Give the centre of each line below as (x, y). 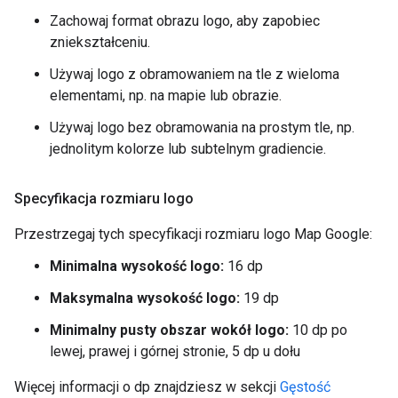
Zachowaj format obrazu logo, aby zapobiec (185, 21)
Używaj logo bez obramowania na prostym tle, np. (202, 128)
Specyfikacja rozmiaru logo (104, 199)
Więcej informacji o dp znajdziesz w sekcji (147, 387)
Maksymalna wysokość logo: (145, 298)
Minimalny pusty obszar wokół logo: (169, 330)
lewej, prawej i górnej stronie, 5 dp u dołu (175, 352)
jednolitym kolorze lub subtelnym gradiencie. (188, 149)
